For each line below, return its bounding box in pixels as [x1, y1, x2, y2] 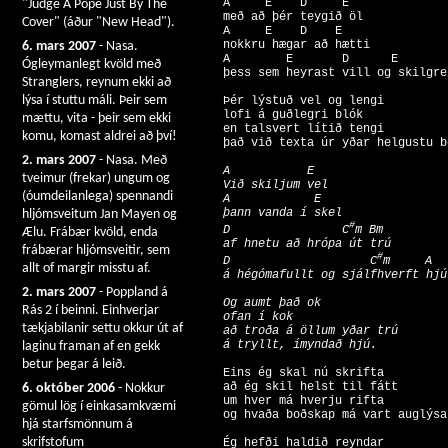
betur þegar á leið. [22, 357, 126, 372]
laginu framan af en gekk [22, 339, 160, 354]
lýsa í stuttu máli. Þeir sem [22, 93, 167, 108]
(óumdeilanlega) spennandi [22, 189, 173, 204]
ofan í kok [209, 310, 293, 325]
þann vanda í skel [209, 206, 342, 221]
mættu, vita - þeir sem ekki [22, 111, 171, 126]
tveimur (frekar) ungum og [22, 171, 170, 186]
